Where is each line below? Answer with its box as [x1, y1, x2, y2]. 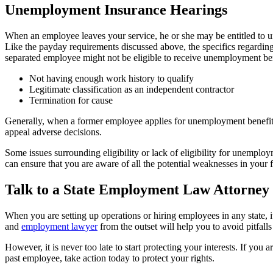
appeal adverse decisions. [5, 126, 102, 137]
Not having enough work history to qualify [29, 73, 194, 83]
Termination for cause [29, 94, 113, 105]
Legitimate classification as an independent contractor [29, 83, 234, 94]
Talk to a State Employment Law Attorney [5, 181, 269, 197]
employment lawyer [21, 221, 97, 232]
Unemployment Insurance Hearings [5, 1, 227, 18]
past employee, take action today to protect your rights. [5, 252, 214, 263]
